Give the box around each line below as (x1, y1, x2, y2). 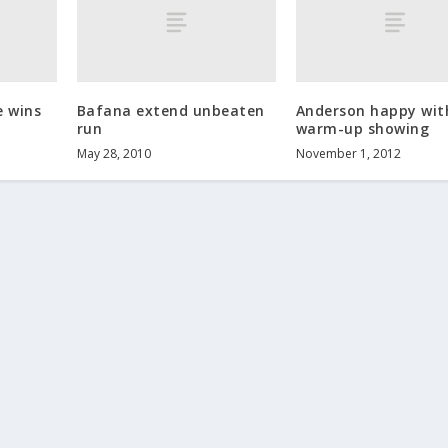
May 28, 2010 (76, 145, 151, 163)
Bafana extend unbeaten (76, 101, 265, 121)
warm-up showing (295, 119, 430, 139)
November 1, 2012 (295, 145, 401, 163)
